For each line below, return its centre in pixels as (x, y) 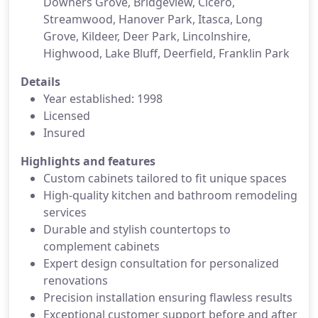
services (65, 212)
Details (40, 82)
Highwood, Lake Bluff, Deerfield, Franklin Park (166, 53)
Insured (64, 133)
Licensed (67, 116)
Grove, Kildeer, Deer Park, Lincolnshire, (147, 36)
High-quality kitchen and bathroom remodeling (170, 195)
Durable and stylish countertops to (137, 229)
